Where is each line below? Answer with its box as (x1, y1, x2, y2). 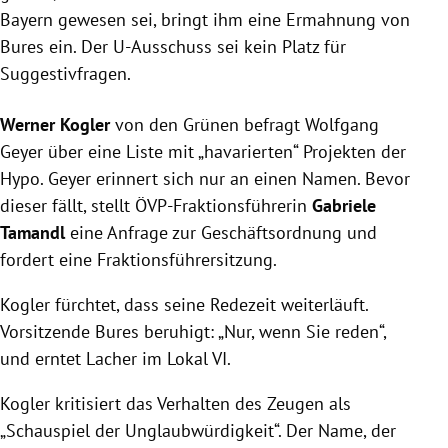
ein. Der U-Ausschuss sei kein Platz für (44, 35, 346, 59)
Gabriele (312, 194, 376, 218)
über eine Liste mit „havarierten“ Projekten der (43, 140, 406, 164)
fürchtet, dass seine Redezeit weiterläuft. (50, 293, 368, 317)
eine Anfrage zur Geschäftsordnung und (70, 221, 377, 245)
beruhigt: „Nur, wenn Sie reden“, (139, 320, 386, 344)
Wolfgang (305, 113, 379, 137)
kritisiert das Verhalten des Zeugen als (50, 392, 351, 416)
